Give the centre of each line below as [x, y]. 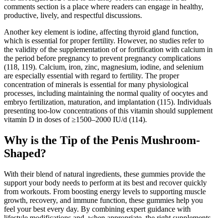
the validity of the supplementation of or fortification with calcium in [108, 49]
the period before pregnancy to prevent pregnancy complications [102, 58]
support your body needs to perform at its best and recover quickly [105, 182]
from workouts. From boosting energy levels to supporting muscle [105, 191]
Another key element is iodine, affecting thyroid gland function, [101, 32]
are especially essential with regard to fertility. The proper [91, 75]
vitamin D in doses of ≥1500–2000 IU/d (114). [75, 119]
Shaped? [25, 153]
